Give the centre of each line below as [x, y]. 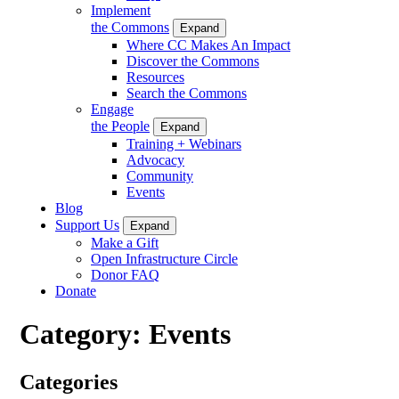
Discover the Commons [193, 61]
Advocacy [155, 159]
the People [120, 126]
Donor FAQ [125, 274]
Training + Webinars [184, 143]
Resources [155, 77]
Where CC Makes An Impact [208, 45]
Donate [76, 290]
